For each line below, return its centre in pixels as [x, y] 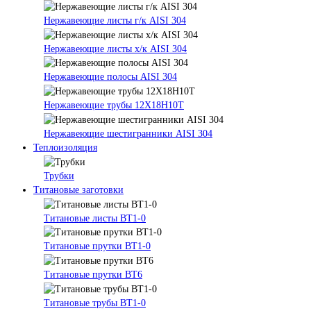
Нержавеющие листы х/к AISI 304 [115, 49]
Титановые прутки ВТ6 [93, 275]
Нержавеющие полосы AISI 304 [110, 77]
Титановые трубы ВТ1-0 [95, 303]
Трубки [59, 176]
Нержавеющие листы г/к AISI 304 [115, 20]
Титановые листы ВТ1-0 [95, 218]
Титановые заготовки [78, 190]
